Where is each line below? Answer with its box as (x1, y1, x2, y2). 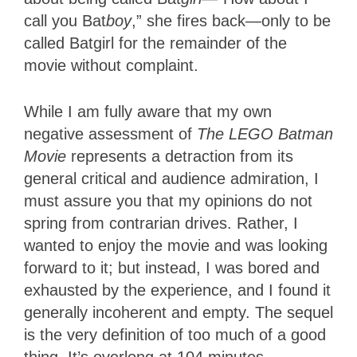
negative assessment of (24, 124, 197, 143)
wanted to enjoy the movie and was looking (24, 236, 328, 254)
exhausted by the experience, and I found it (24, 280, 331, 299)
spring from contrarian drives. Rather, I (24, 214, 298, 232)
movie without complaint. (24, 56, 198, 74)
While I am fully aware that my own (24, 102, 272, 120)
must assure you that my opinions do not (24, 191, 312, 210)
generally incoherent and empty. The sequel (24, 303, 333, 321)
